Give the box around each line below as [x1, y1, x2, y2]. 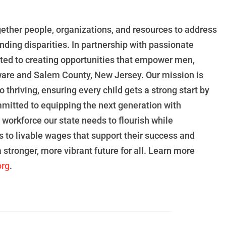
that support [73, 130, 123, 141]
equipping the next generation [41, 100, 162, 111]
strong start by [151, 85, 210, 96]
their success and [124, 130, 195, 141]
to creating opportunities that [15, 54, 133, 66]
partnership [81, 39, 128, 50]
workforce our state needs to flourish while [2, 115, 174, 126]
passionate [149, 39, 194, 50]
